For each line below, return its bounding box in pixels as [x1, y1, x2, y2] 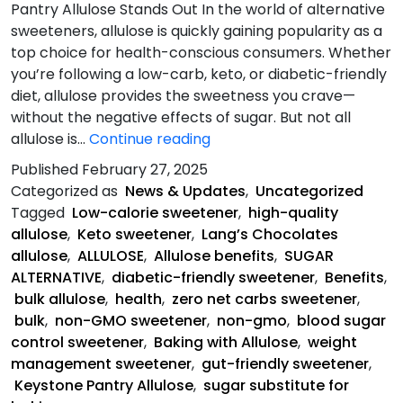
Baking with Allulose [154, 331, 298, 353]
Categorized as [11, 180, 121, 201]
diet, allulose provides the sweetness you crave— [11, 85, 355, 106]
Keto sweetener [77, 223, 192, 245]
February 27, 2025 [82, 158, 208, 180]
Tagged [11, 201, 68, 223]
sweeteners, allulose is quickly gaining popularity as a [11, 20, 382, 41]
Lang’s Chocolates [201, 223, 338, 245]
